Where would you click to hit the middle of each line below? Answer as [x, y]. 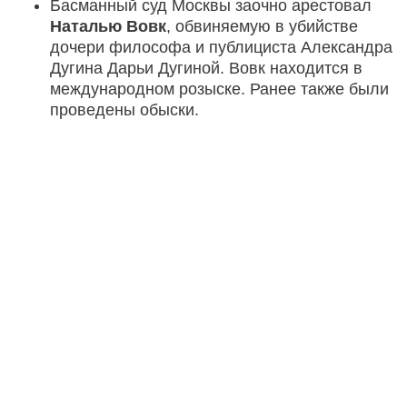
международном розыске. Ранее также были [219, 89]
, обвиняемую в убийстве [262, 27]
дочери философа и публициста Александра [221, 48]
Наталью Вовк [108, 27]
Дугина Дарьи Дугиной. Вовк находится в [206, 69]
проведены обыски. [124, 110]
